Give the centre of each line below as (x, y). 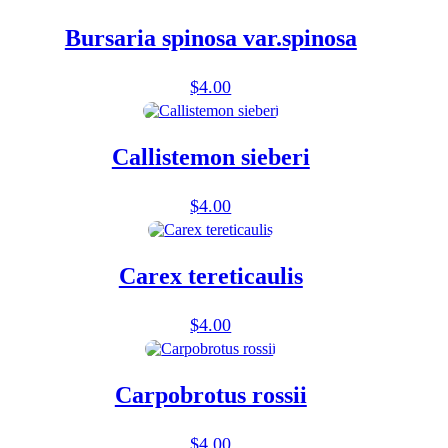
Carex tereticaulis (210, 275)
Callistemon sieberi (210, 157)
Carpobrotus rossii (210, 394)
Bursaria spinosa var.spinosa (210, 38)
